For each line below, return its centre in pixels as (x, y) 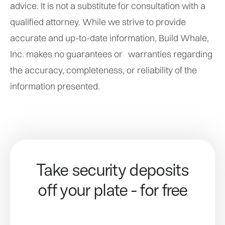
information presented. (55, 86)
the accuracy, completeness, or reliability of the (103, 70)
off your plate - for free (113, 190)
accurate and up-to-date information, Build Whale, (109, 38)
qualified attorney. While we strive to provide (98, 22)
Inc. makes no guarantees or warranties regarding (111, 54)
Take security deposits (113, 170)
